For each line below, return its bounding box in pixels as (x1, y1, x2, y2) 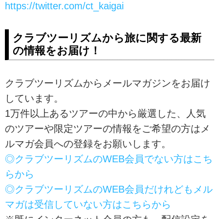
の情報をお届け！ (13, 44, 101, 57)
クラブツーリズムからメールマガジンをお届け (5, 77, 210, 88)
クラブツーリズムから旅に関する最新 (13, 32, 201, 44)
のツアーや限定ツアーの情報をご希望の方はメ (5, 123, 210, 134)
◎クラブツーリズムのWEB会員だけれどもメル (5, 183, 213, 195)
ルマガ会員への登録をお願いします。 (5, 138, 171, 149)
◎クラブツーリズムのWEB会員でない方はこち (5, 153, 213, 164)
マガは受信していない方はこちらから (5, 198, 171, 210)
